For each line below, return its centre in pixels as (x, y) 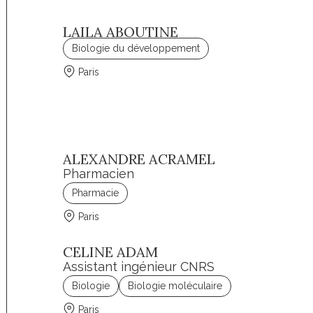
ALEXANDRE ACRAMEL (139, 159)
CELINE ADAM (111, 252)
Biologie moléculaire (175, 286)
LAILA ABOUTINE (121, 32)
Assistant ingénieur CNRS (139, 267)
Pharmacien (99, 174)
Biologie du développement (136, 48)
